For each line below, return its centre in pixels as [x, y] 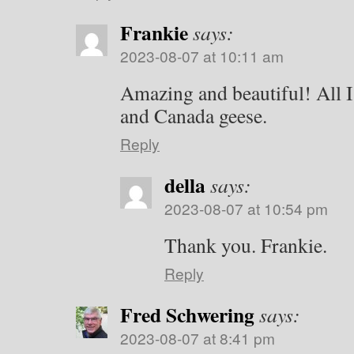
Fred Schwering [187, 314]
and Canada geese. [194, 115]
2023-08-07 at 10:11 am [202, 56]
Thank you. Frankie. [246, 245]
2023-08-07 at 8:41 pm [198, 338]
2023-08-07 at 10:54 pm [246, 208]
